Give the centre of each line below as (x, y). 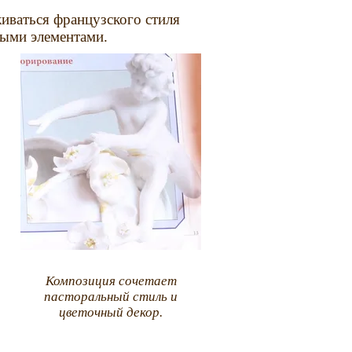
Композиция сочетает (111, 281)
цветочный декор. (111, 313)
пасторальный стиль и (111, 297)
